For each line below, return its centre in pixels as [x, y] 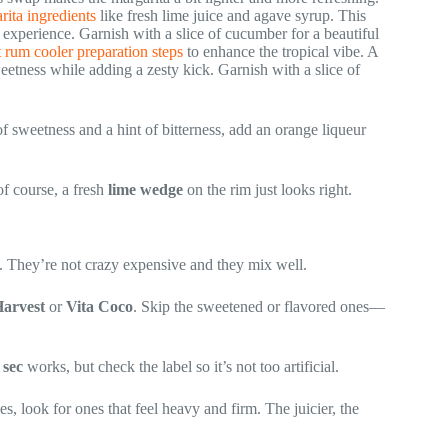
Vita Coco [99, 306]
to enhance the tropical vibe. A [280, 51]
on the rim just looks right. [267, 189]
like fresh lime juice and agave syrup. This [231, 15]
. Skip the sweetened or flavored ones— [259, 306]
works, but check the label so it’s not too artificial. [181, 366]
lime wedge [145, 189]
